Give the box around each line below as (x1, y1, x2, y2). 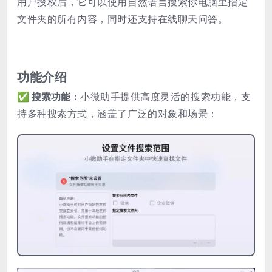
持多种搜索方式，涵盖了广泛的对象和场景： (17, 107, 218, 121)
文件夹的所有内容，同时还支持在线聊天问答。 (17, 12, 228, 26)
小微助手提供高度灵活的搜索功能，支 (80, 90, 251, 104)
